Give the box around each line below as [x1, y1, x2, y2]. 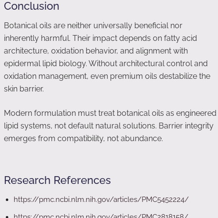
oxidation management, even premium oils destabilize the [4, 72, 210, 81]
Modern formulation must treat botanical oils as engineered [4, 109, 217, 118]
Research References [4, 174, 111, 186]
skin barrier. [4, 84, 44, 93]
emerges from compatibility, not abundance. [4, 134, 163, 143]
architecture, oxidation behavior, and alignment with [4, 46, 188, 55]
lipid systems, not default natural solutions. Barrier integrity [4, 121, 214, 130]
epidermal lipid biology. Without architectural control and [4, 59, 208, 68]
